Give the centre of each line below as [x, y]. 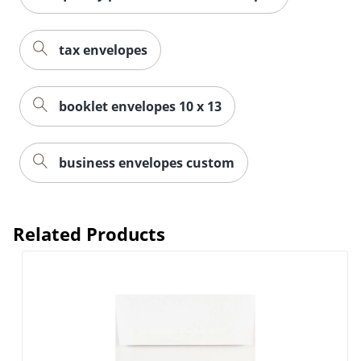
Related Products [89, 233]
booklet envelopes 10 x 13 [140, 106]
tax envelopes [103, 50]
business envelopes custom [147, 162]
